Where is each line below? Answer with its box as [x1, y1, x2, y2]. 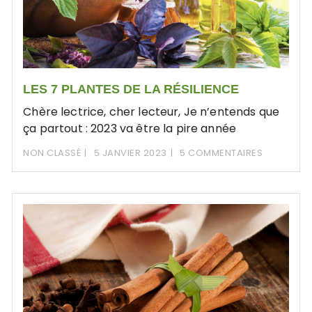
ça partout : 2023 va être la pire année [23, 120, 237, 136]
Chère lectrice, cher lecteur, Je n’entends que [23, 103, 280, 120]
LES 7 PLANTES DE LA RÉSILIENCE [23, 81, 240, 96]
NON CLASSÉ [23, 146, 81, 159]
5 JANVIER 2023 [93, 146, 167, 159]
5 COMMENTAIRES [180, 146, 263, 159]
